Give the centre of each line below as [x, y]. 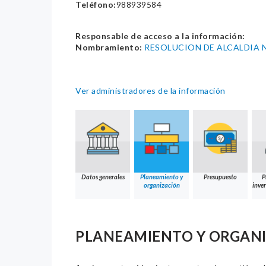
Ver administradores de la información [151, 91]
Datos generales [103, 177]
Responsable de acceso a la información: [160, 36]
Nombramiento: [109, 47]
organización [161, 185]
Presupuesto [220, 177]
